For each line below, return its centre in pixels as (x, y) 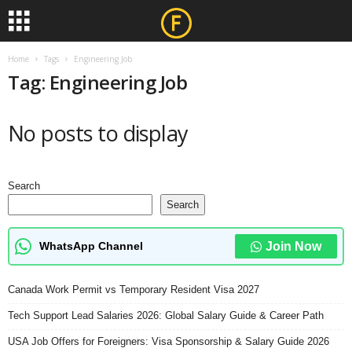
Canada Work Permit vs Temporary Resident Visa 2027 (134, 290)
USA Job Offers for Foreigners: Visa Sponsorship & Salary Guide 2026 (169, 341)
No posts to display (98, 133)
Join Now (293, 246)
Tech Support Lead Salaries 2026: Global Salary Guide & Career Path (166, 315)
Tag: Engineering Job (98, 82)
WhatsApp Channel (91, 246)
